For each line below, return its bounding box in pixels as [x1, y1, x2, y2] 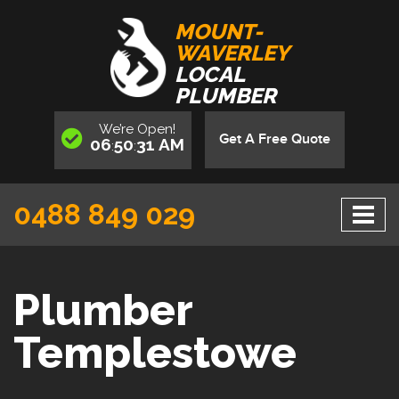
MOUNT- [175, 19, 263, 45]
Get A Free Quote [219, 130, 330, 148]
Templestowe [13, 327, 297, 378]
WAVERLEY [175, 40, 289, 67]
